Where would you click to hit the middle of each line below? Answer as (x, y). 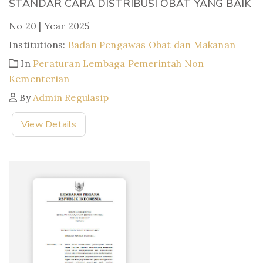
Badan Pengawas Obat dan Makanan (152, 44)
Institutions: (38, 44)
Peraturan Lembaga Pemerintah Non (119, 63)
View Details (49, 124)
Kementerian (39, 78)
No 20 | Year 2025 (49, 26)
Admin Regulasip (71, 97)
